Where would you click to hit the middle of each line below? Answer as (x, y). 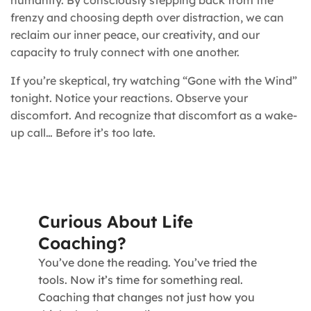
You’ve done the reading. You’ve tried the (148, 263)
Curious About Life (116, 222)
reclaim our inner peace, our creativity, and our (135, 35)
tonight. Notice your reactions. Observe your (129, 98)
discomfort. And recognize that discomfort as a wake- (154, 116)
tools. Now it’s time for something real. (141, 280)
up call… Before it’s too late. (83, 133)
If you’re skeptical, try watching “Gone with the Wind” (154, 81)
